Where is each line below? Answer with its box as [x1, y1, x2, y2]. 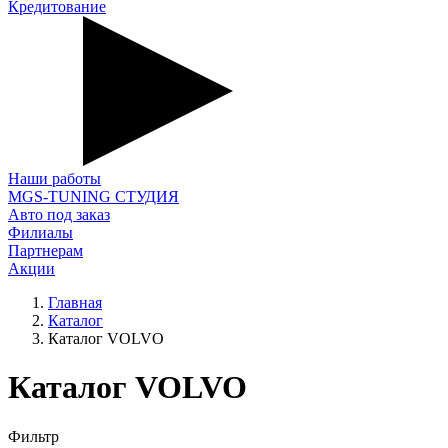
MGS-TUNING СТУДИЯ [8, 188, 179, 205]
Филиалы [8, 224, 73, 241]
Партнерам [8, 242, 83, 259]
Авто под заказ [8, 206, 110, 223]
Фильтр [8, 427, 59, 445]
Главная [48, 294, 102, 311]
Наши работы [8, 170, 101, 187]
